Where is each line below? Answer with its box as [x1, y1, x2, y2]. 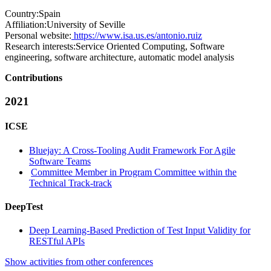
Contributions [5, 73, 62, 83]
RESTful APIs [29, 236, 85, 247]
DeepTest [5, 201, 43, 212]
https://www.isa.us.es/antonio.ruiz [71, 30, 202, 41]
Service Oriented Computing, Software [76, 41, 224, 52]
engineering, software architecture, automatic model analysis [5, 52, 234, 63]
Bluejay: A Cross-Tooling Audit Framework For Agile [29, 145, 235, 155]
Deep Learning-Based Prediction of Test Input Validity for [29, 225, 250, 236]
